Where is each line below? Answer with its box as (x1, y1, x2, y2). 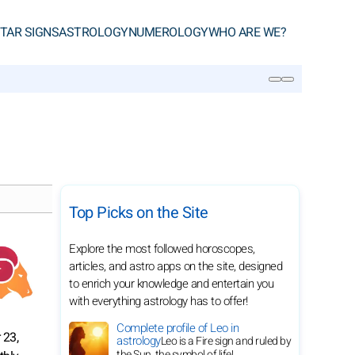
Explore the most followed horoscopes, (69, 240, 255, 258)
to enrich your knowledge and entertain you (69, 275, 273, 292)
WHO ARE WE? (208, 23, 286, 42)
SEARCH (32, 102, 78, 115)
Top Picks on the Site (69, 201, 208, 224)
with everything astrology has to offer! (69, 292, 248, 310)
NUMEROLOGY (128, 23, 208, 42)
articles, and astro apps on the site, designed (69, 258, 282, 275)
